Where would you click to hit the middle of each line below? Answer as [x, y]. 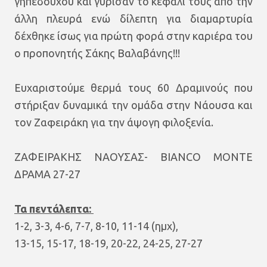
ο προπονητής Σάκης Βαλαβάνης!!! [97, 53]
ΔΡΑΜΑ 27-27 [47, 174]
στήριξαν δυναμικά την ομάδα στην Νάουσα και [133, 105]
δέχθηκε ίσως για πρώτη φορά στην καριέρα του [133, 35]
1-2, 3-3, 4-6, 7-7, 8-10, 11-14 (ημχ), [97, 226]
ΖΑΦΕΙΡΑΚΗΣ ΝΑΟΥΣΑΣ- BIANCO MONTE [133, 156]
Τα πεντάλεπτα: [54, 208]
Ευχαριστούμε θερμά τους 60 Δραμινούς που [133, 87]
